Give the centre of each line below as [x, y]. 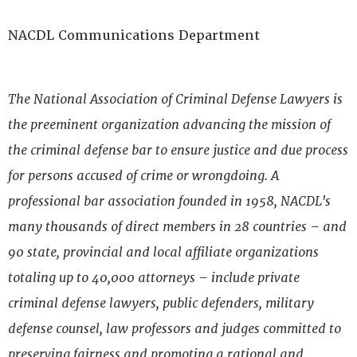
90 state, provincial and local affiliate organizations [163, 253]
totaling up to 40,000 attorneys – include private [154, 278]
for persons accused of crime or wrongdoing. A [143, 176]
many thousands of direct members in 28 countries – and [177, 227]
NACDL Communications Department [134, 36]
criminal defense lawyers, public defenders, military [161, 304]
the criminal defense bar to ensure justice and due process [178, 151]
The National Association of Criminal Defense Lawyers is [175, 100]
